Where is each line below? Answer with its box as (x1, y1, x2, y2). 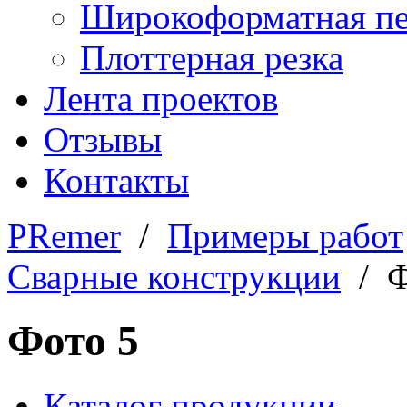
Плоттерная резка (80, 38, 343, 77)
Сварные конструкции (7, 257, 341, 296)
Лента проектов (44, 79, 278, 118)
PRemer (7, 216, 121, 255)
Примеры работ (167, 216, 403, 255)
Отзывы (44, 120, 162, 159)
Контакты (44, 161, 189, 200)
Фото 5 (7, 317, 139, 365)
